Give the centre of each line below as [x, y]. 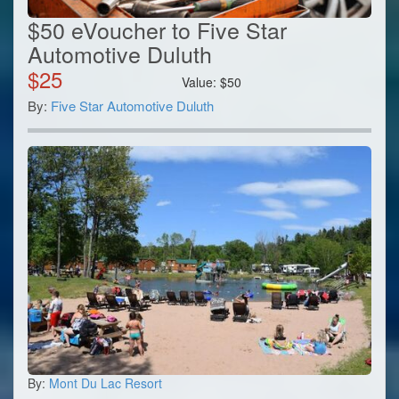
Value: [201, 81]
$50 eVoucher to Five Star [157, 29]
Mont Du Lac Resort [106, 383]
